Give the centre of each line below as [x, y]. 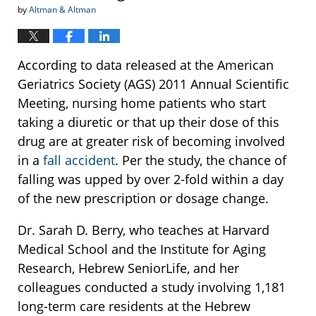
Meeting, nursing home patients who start [142, 103]
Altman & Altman [62, 10]
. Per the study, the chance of [201, 160]
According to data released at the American [146, 65]
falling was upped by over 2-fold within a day [151, 180]
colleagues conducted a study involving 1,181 [152, 287]
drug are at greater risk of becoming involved [151, 141]
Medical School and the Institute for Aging [142, 249]
